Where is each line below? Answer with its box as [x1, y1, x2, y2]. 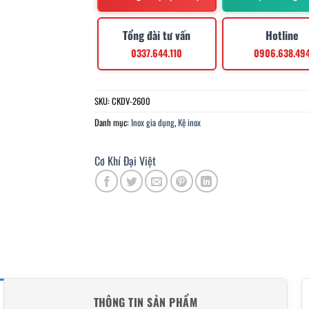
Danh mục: [94, 115, 131, 129]
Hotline [266, 26, 299, 43]
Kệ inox [177, 115, 201, 129]
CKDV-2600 [111, 94, 150, 108]
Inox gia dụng [130, 115, 175, 129]
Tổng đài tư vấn [123, 26, 191, 43]
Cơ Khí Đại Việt [94, 152, 156, 170]
